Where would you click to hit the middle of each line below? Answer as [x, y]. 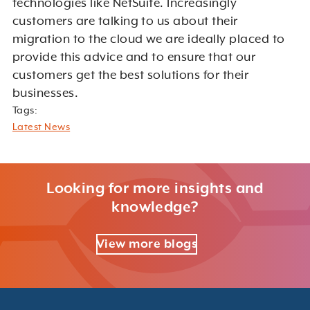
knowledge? [155, 207]
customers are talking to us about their [125, 21]
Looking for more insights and [155, 189]
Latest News [41, 127]
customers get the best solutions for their [130, 75]
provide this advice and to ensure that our [134, 57]
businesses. [45, 93]
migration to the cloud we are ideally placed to [148, 39]
